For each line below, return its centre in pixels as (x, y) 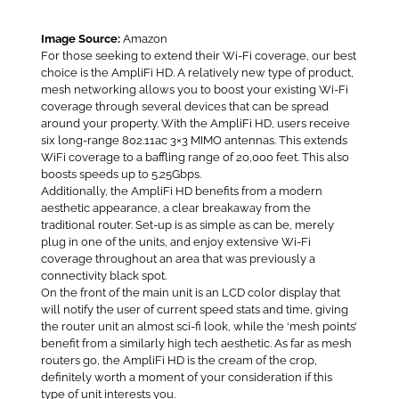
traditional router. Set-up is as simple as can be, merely (187, 225)
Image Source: (80, 39)
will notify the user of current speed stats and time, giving (194, 310)
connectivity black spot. (103, 276)
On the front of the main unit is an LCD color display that (190, 293)
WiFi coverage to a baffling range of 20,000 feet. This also (195, 158)
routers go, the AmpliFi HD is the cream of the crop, (179, 361)
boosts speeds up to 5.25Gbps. (121, 175)
